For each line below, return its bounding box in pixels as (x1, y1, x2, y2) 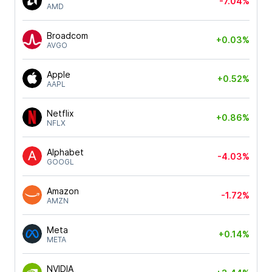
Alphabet (47, 146, 84, 157)
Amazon (47, 185, 79, 196)
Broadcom (47, 30, 88, 41)
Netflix (47, 107, 74, 118)
